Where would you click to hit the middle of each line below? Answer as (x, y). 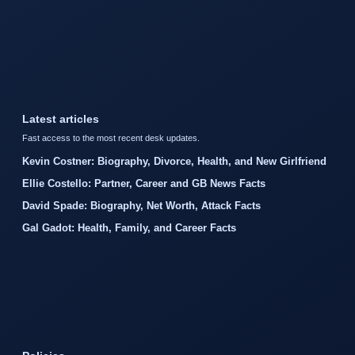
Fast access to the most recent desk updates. (111, 137)
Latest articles (61, 118)
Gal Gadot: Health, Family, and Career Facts (129, 227)
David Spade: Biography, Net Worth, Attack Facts (141, 205)
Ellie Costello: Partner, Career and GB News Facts (144, 183)
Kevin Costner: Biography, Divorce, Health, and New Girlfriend (174, 161)
